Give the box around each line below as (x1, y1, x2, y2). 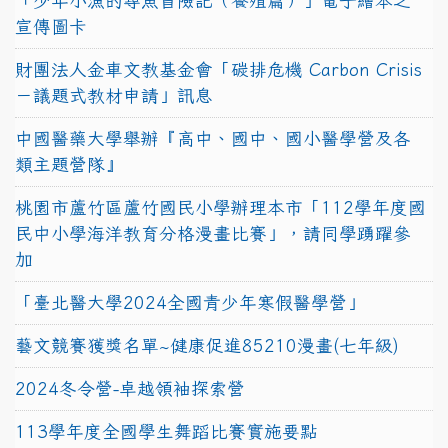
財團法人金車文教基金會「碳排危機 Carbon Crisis (15, 60, 422, 78)
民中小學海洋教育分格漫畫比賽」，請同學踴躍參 (15, 224, 411, 242)
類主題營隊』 (15, 155, 123, 173)
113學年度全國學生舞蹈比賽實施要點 (15, 422, 318, 440)
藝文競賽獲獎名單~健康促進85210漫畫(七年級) (15, 336, 399, 354)
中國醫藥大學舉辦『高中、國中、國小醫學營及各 (15, 129, 411, 147)
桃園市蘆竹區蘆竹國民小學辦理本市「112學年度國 (15, 198, 426, 216)
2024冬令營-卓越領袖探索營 (15, 379, 245, 397)
